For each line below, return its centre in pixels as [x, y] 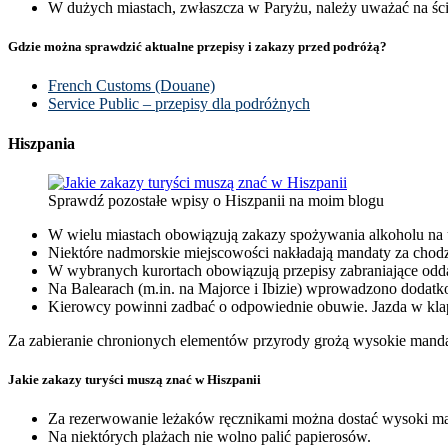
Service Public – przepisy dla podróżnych [179, 104]
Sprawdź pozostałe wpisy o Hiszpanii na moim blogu [216, 200]
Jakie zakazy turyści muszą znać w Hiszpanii [134, 380]
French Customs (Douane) [131, 86]
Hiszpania [41, 143]
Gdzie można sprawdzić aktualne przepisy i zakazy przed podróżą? [197, 47]
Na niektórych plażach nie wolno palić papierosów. [209, 437]
